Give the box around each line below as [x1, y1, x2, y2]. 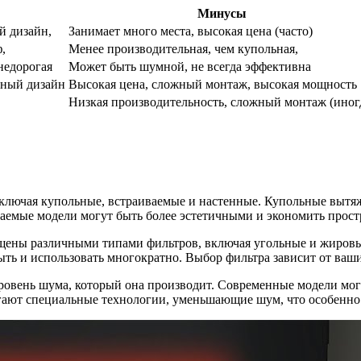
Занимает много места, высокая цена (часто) [68, 23, 313, 38]
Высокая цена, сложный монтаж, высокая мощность [68, 77, 357, 91]
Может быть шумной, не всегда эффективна [68, 59, 311, 73]
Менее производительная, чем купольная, [68, 41, 298, 56]
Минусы [197, 6, 247, 20]
